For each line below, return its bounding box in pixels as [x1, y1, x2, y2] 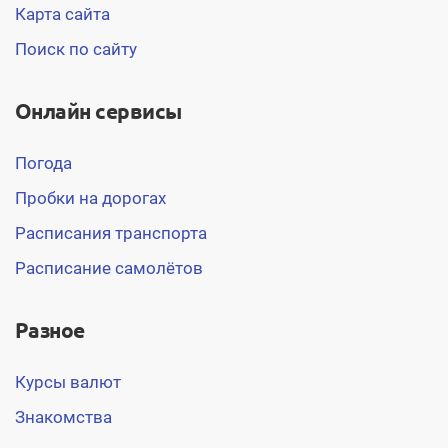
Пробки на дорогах [15, 188, 166, 209]
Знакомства [15, 407, 112, 428]
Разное [15, 318, 85, 343]
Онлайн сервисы [15, 99, 182, 124]
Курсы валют [15, 372, 121, 393]
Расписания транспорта [15, 223, 207, 244]
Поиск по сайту [15, 39, 137, 60]
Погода [15, 153, 72, 174]
